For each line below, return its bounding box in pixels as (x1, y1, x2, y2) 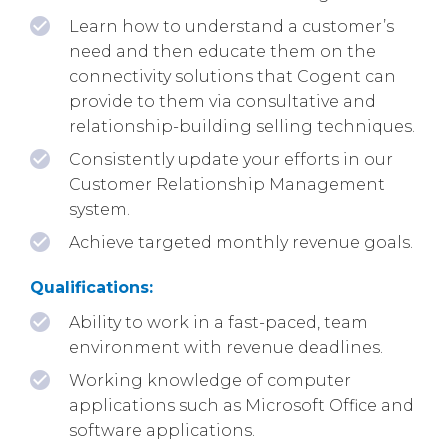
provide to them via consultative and (69, 91, 376, 111)
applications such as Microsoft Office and (69, 395, 414, 415)
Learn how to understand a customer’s (69, 16, 394, 36)
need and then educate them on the (69, 41, 376, 61)
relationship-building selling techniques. (69, 116, 415, 136)
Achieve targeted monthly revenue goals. (69, 232, 413, 252)
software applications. (69, 420, 255, 440)
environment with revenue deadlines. (69, 337, 383, 357)
